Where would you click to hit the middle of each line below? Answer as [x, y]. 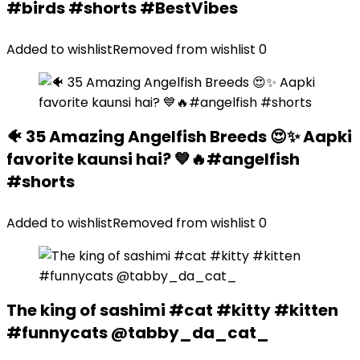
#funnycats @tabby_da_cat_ [138, 333]
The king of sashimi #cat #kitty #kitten [172, 310]
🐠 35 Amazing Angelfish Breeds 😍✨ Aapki [179, 137]
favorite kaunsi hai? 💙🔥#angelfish [153, 159]
